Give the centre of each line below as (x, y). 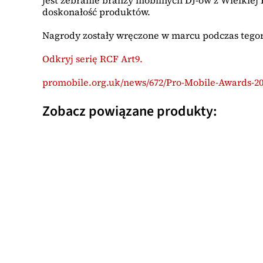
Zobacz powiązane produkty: (130, 111)
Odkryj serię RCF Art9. (92, 58)
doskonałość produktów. (96, 11)
